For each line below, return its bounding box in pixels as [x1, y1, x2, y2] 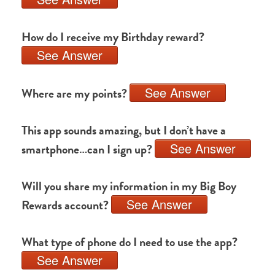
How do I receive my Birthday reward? [21, 28, 204, 46]
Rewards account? [21, 196, 111, 214]
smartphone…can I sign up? [21, 140, 155, 158]
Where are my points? [21, 84, 130, 103]
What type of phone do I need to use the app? [21, 233, 238, 251]
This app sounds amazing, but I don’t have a [21, 121, 226, 139]
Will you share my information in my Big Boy [21, 177, 236, 195]
